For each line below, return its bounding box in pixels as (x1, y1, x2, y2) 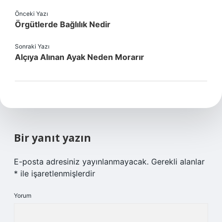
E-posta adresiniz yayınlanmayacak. (14, 157, 149, 166)
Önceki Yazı (15, 10, 48, 17)
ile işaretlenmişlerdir (18, 168, 95, 178)
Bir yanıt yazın (14, 131, 91, 145)
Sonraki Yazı (15, 43, 50, 50)
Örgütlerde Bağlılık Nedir (15, 19, 111, 29)
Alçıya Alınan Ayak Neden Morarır (15, 52, 144, 62)
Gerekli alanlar (151, 157, 205, 166)
